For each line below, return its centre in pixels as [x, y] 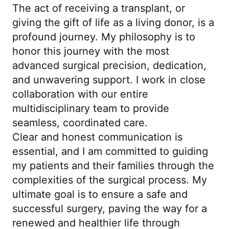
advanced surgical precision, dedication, [109, 65]
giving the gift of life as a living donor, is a [113, 22]
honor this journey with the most [91, 51]
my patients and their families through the [113, 165]
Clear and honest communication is [97, 137]
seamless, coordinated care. [82, 122]
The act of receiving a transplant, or [99, 8]
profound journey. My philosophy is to [104, 37]
